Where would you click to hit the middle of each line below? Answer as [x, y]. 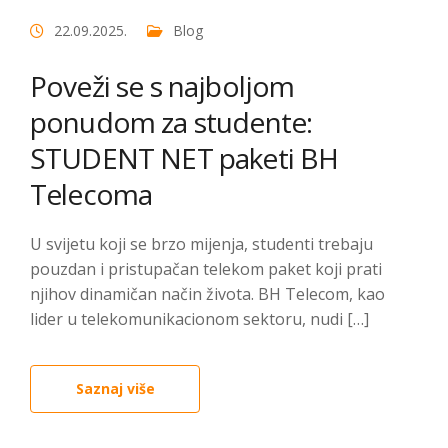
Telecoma [91, 194]
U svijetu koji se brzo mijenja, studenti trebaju [201, 244]
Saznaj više [115, 388]
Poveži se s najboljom [162, 86]
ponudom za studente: [171, 122]
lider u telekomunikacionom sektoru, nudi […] [199, 319]
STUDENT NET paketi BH [184, 158]
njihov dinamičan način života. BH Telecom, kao [207, 294]
